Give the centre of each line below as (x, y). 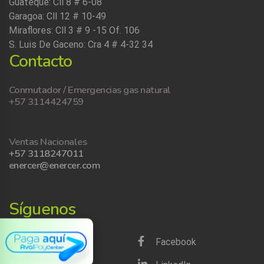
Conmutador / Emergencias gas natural (90, 90)
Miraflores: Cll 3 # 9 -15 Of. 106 (74, 31)
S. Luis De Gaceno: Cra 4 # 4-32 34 (82, 45)
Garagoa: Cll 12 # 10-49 (57, 16)
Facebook (176, 242)
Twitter (43, 242)
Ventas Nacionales (48, 142)
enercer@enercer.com (55, 166)
